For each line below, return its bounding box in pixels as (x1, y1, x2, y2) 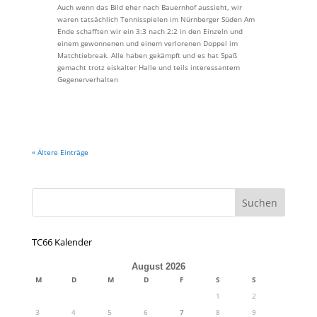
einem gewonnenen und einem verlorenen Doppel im (57, 38, 238, 49)
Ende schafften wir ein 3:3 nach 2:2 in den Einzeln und (57, 26, 243, 37)
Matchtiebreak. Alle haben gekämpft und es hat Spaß (57, 50, 237, 61)
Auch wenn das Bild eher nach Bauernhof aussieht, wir (57, 2, 242, 13)
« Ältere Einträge (31, 147, 88, 158)
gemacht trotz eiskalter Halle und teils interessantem (57, 62, 240, 73)
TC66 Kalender (31, 236, 92, 249)
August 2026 (131, 261, 185, 272)
